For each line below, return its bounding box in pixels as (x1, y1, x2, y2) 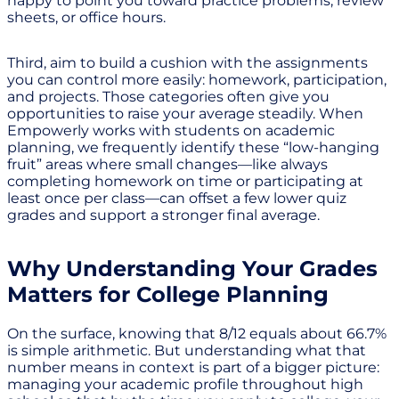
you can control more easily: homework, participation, (7, 71, 387, 89)
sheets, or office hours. (7, 9, 166, 27)
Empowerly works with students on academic (7, 122, 335, 140)
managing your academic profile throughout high (7, 376, 363, 394)
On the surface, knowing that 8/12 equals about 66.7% (7, 325, 387, 343)
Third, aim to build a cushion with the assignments (7, 54, 368, 72)
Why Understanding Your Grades (7, 256, 378, 282)
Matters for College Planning (7, 281, 329, 308)
